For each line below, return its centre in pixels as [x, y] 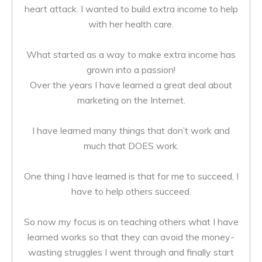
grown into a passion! [131, 70]
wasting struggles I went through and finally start [131, 252]
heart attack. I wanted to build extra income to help [131, 9]
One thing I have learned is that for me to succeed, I [131, 176]
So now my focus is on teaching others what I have [131, 222]
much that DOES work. [131, 146]
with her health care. [131, 24]
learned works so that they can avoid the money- [131, 237]
